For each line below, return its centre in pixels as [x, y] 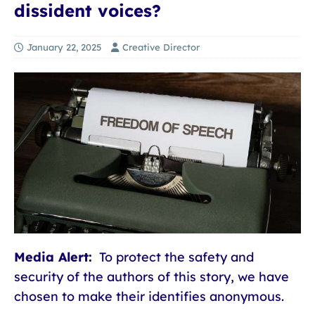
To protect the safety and [173, 257]
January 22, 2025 [64, 47]
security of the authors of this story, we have [152, 277]
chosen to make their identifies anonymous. [149, 296]
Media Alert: [53, 257]
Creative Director [161, 47]
